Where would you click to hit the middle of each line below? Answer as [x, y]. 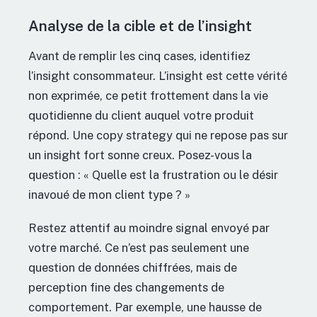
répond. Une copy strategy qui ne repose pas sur [158, 136]
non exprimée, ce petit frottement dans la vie [148, 96]
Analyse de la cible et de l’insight [140, 27]
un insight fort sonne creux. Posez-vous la [140, 155]
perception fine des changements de [126, 288]
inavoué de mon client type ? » [109, 195]
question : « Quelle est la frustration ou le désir [153, 175]
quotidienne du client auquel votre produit [141, 116]
